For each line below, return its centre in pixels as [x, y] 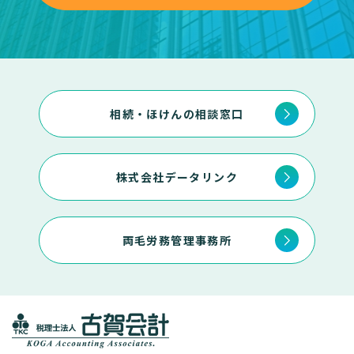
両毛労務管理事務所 [177, 240]
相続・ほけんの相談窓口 [177, 114]
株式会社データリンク [177, 177]
